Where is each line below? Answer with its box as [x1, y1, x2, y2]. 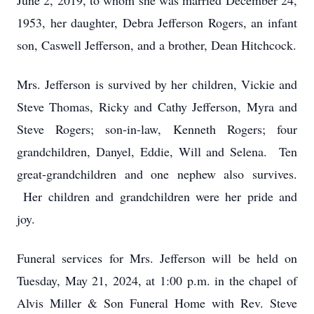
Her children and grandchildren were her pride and [17, 188, 297, 205]
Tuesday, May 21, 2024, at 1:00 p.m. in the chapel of [17, 272, 297, 289]
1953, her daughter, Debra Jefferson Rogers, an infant [17, 14, 297, 31]
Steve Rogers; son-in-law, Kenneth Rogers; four [17, 121, 297, 137]
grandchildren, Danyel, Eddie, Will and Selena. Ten [17, 143, 297, 160]
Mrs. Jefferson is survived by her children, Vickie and [17, 76, 297, 93]
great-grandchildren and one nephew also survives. [17, 165, 297, 182]
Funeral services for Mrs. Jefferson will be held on [17, 250, 297, 266]
